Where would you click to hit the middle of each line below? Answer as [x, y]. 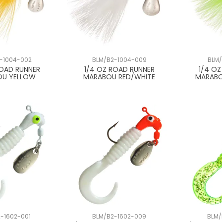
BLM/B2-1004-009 [119, 60]
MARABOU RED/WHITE [119, 77]
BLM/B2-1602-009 [119, 216]
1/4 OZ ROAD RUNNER [119, 69]
